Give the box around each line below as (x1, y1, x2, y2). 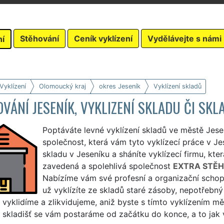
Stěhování (20, 33, 59, 43)
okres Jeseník (98, 82, 140, 90)
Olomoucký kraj (38, 82, 86, 90)
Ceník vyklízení (74, 33, 132, 43)
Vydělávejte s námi (147, 33, 221, 43)
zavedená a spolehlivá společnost (42, 160, 173, 171)
